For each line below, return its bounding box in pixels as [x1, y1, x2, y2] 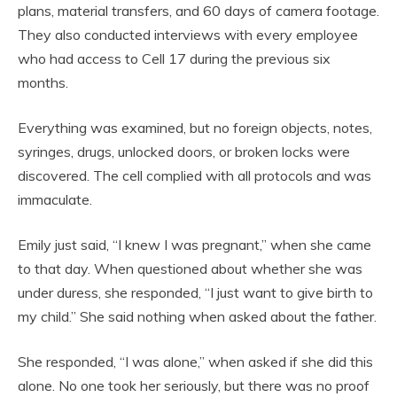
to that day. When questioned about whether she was [18, 260, 362, 278]
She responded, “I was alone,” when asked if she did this [18, 353, 373, 371]
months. [18, 74, 68, 92]
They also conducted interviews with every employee [18, 26, 358, 44]
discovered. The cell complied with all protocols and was [18, 167, 371, 185]
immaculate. [18, 191, 92, 209]
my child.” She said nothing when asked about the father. [18, 307, 377, 326]
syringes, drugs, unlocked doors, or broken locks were [18, 143, 350, 161]
